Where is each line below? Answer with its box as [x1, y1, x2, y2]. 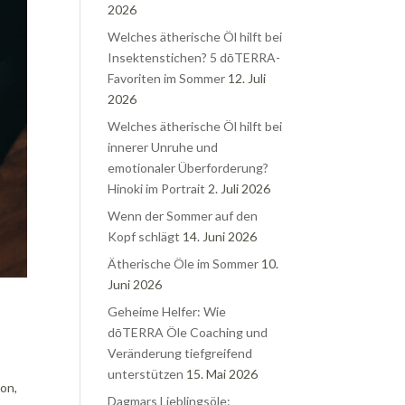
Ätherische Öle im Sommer [108, 256, 259, 272]
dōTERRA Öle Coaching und [108, 325, 268, 341]
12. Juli [228, 71, 267, 87]
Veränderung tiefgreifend [108, 345, 253, 362]
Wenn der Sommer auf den [108, 208, 259, 224]
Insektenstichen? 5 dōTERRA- [108, 50, 281, 66]
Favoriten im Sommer [108, 71, 226, 87]
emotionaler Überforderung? [108, 160, 269, 176]
